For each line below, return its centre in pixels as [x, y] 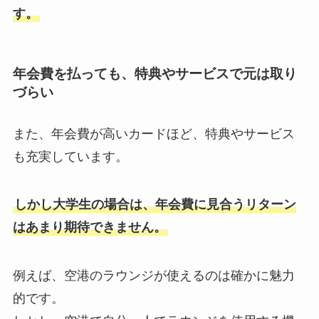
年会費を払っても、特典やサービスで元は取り [155, 74]
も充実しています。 [70, 156]
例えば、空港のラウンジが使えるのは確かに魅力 [153, 276]
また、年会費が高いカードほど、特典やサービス [153, 134]
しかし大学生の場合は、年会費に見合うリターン [155, 205]
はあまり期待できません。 [89, 228]
